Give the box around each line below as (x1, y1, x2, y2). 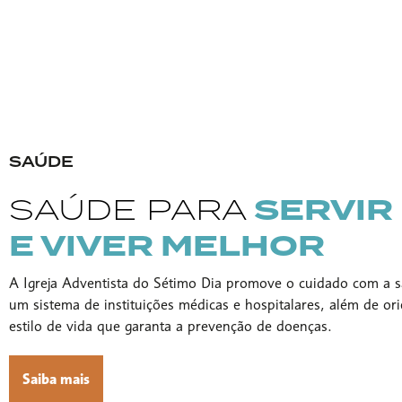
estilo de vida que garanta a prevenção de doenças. (9, 317, 332, 335)
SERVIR (247, 188, 393, 232)
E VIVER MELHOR (9, 223, 325, 267)
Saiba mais (22, 370, 90, 388)
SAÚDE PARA (9, 188, 247, 228)
